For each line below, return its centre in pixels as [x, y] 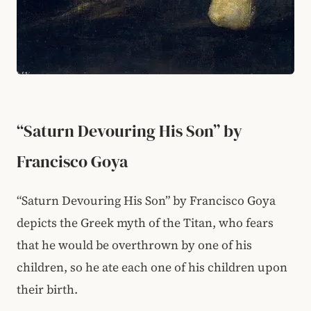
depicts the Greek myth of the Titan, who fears [145, 223]
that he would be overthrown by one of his [134, 245]
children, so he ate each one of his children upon [152, 267]
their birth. [47, 289]
